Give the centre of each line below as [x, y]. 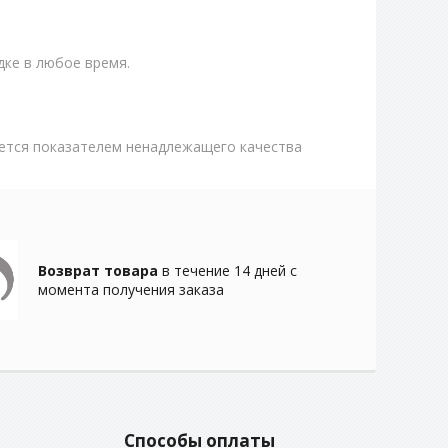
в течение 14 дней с [227, 270]
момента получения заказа [131, 289]
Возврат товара [98, 270]
